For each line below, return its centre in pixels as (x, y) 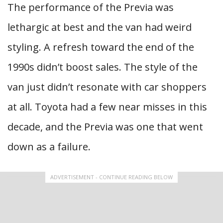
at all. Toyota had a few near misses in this (107, 107)
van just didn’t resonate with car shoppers (107, 87)
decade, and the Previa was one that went (105, 127)
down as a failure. (49, 147)
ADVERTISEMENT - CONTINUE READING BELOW (111, 177)
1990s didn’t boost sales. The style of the (103, 67)
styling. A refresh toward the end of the (101, 47)
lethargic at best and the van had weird (100, 27)
